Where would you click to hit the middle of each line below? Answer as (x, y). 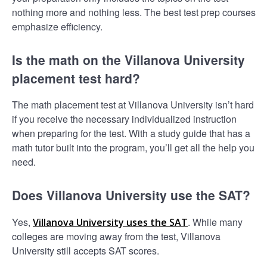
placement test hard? (76, 78)
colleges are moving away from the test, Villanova (116, 236)
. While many (215, 222)
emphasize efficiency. (57, 26)
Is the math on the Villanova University (128, 59)
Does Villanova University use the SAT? (131, 195)
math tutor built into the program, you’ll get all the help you (133, 148)
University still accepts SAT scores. (86, 250)
